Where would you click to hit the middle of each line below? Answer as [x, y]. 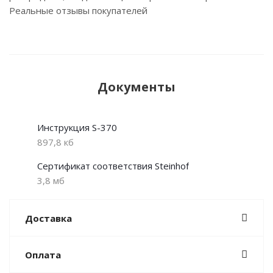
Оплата [43, 255]
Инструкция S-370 [77, 128]
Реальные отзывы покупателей [78, 11]
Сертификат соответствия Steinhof [113, 166]
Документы [136, 87]
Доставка [48, 218]
